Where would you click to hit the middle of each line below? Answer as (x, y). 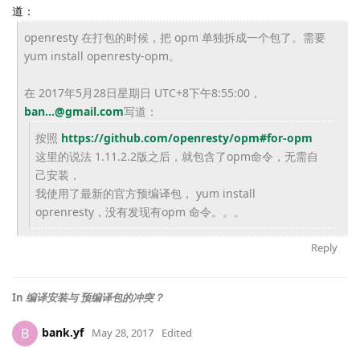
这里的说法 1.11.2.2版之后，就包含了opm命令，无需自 (177, 156)
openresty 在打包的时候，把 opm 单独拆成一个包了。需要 (174, 37)
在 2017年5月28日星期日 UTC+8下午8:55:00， (142, 93)
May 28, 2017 (123, 332)
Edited (177, 332)
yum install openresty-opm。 (102, 56)
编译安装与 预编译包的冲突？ (95, 297)
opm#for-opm (273, 138)
